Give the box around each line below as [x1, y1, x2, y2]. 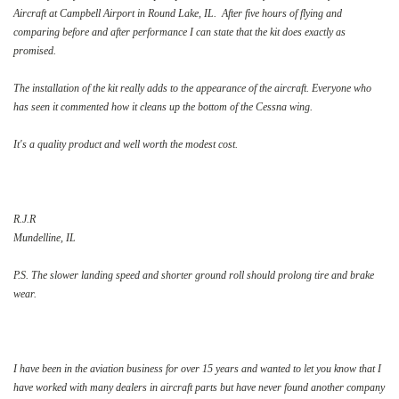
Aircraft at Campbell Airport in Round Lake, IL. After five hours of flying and [13, 6, 342, 20]
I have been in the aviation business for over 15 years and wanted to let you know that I [13, 362, 381, 375]
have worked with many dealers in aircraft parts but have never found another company [13, 380, 385, 394]
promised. [13, 44, 56, 57]
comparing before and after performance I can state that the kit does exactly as [13, 25, 346, 38]
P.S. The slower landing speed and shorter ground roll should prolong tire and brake [13, 268, 374, 281]
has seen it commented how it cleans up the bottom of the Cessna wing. [13, 100, 313, 113]
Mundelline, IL [13, 231, 76, 244]
